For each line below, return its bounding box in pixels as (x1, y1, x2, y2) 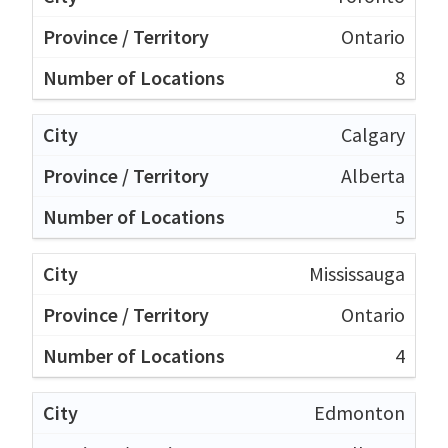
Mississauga (309, 260, 405, 286)
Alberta (341, 162, 405, 188)
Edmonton (314, 399, 405, 425)
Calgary (341, 121, 405, 147)
